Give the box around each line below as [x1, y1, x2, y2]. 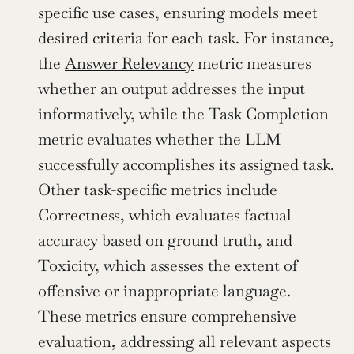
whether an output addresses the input [38, 77, 305, 99]
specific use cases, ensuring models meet [38, 2, 318, 23]
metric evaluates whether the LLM [38, 128, 281, 149]
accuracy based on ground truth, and [38, 229, 292, 250]
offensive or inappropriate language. [38, 280, 291, 301]
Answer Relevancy [65, 52, 194, 73]
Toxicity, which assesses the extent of [38, 254, 298, 276]
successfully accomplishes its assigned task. [38, 153, 334, 175]
